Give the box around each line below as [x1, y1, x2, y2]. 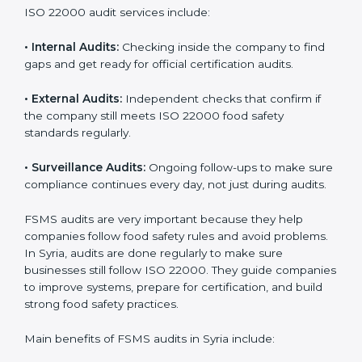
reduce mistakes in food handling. [24, 82, 210, 95]
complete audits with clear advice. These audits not [24, 31, 305, 44]
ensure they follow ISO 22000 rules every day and [24, 65, 301, 78]
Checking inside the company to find [119, 151, 325, 165]
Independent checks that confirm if [122, 202, 321, 216]
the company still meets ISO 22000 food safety [24, 219, 284, 233]
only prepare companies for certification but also [24, 48, 290, 61]
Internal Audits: [32, 151, 119, 165]
